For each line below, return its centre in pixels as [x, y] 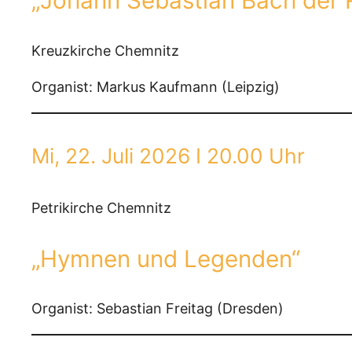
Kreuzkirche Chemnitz [105, 50]
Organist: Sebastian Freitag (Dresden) [158, 309]
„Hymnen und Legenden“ [166, 258]
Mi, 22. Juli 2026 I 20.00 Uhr [168, 156]
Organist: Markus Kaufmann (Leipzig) [156, 86]
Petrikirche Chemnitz [101, 208]
